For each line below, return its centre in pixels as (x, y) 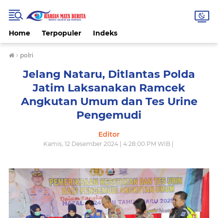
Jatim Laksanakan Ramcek (109, 88)
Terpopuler (62, 33)
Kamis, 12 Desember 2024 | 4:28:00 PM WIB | (109, 144)
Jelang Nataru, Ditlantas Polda (109, 74)
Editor (109, 134)
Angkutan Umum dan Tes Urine (109, 101)
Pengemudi (109, 115)
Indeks (105, 33)
